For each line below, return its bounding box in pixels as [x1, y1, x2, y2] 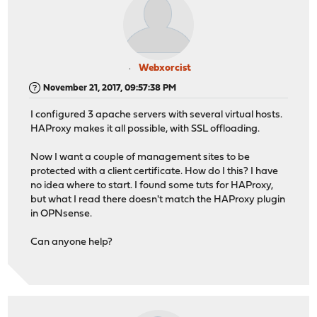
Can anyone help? [30, 237, 113, 248]
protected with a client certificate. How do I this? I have [30, 166, 279, 178]
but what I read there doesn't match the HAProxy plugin [30, 195, 286, 206]
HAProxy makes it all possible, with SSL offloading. [30, 124, 260, 135]
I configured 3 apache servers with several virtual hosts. [30, 110, 283, 121]
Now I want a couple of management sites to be [30, 152, 250, 163]
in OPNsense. [30, 209, 93, 220]
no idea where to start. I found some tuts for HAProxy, [30, 180, 274, 192]
